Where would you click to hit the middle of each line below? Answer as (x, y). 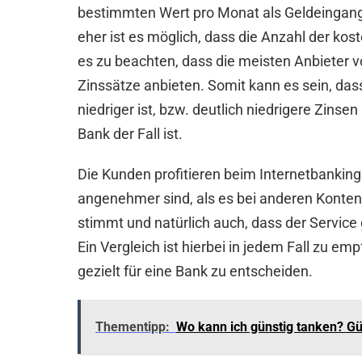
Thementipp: (133, 327)
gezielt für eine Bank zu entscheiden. (195, 271)
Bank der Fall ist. (130, 134)
